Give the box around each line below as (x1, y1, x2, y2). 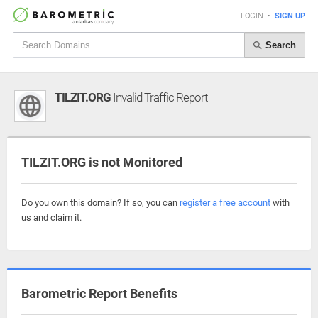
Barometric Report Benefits (21, 286, 177, 301)
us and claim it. (21, 212, 82, 223)
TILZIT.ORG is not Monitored (21, 155, 182, 170)
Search (263, 39, 296, 50)
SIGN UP (275, 11, 305, 21)
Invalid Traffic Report (111, 90, 207, 104)
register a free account (180, 197, 270, 208)
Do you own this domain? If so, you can (21, 197, 180, 208)
